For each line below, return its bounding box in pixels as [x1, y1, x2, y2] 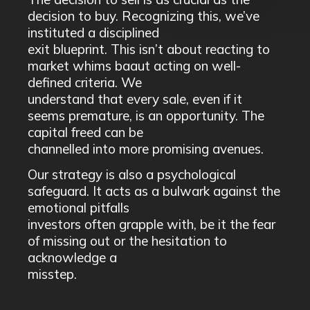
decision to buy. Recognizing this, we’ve [28, 8, 259, 24]
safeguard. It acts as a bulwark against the [28, 183, 280, 199]
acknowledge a [28, 249, 117, 266]
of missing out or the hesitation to [28, 232, 227, 249]
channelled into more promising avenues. [28, 140, 264, 157]
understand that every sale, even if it [28, 91, 242, 107]
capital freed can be [28, 124, 143, 140]
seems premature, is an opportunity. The [28, 107, 264, 124]
